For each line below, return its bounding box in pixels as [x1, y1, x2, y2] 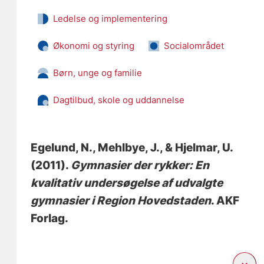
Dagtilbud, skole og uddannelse [53, 94, 185, 105]
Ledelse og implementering [53, 12, 168, 24]
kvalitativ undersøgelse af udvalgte [31, 176, 223, 190]
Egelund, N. [31, 140, 93, 154]
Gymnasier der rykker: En [71, 158, 210, 172]
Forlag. [31, 211, 69, 225]
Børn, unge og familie [53, 67, 143, 78]
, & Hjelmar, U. [160, 140, 233, 154]
